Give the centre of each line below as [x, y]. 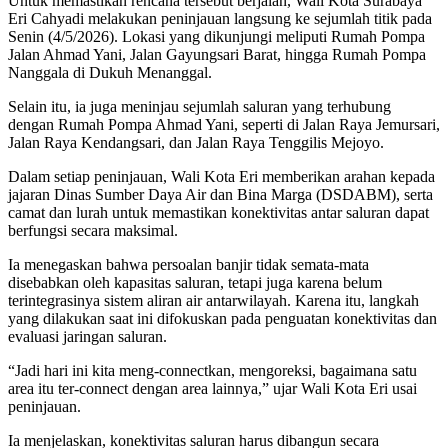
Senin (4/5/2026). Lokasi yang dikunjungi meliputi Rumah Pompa [216, 37]
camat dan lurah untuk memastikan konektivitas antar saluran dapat [218, 213]
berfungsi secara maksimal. [93, 231]
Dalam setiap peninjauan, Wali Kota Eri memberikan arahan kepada [221, 177]
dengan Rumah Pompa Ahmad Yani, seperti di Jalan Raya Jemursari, [224, 125]
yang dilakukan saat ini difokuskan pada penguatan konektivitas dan [222, 319]
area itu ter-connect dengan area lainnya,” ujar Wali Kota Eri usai [212, 389]
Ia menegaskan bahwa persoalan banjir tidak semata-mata [188, 265]
